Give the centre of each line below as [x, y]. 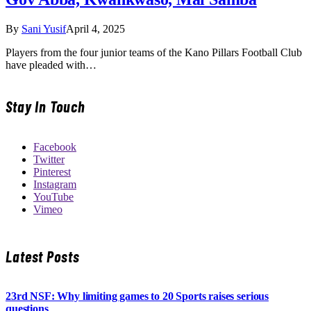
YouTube [53, 196]
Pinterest [52, 171]
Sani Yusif [44, 29]
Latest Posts [43, 256]
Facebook [55, 146]
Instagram [55, 184]
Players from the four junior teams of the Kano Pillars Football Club [154, 53]
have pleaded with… [51, 65]
